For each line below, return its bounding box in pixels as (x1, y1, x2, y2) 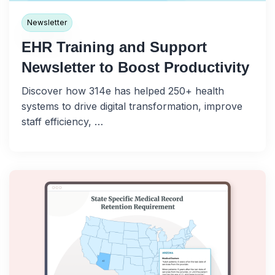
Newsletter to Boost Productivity (21, 59, 249, 76)
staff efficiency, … (21, 115, 103, 128)
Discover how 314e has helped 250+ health (21, 85, 224, 98)
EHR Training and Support (21, 39, 207, 56)
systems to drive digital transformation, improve (21, 100, 242, 113)
